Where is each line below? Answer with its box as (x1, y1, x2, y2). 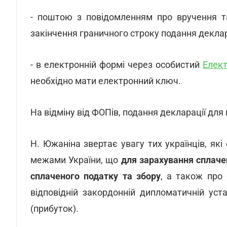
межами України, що (30, 155, 121, 165)
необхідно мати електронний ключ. (30, 75, 181, 86)
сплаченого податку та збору (30, 171, 161, 181)
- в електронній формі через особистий (30, 59, 203, 70)
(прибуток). (30, 203, 79, 214)
